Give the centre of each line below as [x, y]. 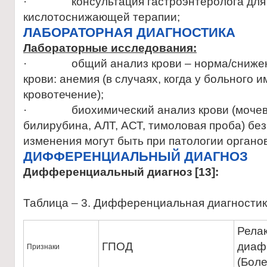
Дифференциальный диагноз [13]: [121, 172]
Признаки [43, 247]
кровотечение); [63, 94]
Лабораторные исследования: [110, 48]
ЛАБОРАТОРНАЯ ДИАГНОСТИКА [129, 32]
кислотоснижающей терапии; [102, 17]
